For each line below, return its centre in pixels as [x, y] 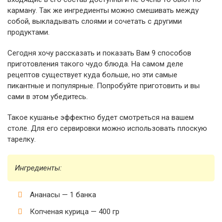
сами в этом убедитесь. [48, 97]
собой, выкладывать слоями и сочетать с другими [95, 21]
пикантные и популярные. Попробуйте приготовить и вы [104, 86]
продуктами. [28, 32]
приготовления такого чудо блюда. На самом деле [95, 64]
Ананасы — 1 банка [63, 195]
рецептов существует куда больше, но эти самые [92, 75]
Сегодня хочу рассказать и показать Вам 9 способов [99, 53]
